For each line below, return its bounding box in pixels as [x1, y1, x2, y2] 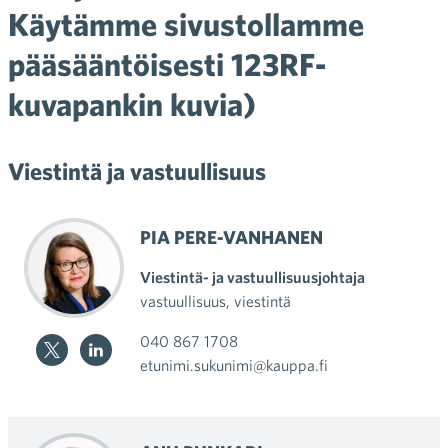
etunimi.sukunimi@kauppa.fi [140, 356, 328, 374]
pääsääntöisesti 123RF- [8, 45, 326, 82]
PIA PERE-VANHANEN [140, 226, 323, 248]
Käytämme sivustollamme [8, 5, 364, 42]
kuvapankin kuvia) [8, 85, 256, 122]
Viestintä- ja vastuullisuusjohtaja [140, 268, 365, 286]
